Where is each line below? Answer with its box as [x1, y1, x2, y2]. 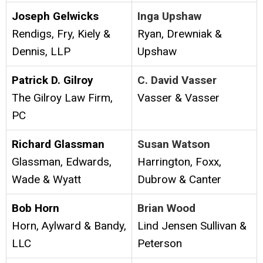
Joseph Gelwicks [12, 9, 99, 23]
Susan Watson [137, 137, 210, 151]
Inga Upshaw [137, 9, 201, 23]
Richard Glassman [12, 137, 104, 151]
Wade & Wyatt [12, 173, 81, 187]
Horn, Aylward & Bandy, [12, 219, 126, 233]
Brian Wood [137, 201, 195, 215]
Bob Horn [12, 201, 59, 215]
